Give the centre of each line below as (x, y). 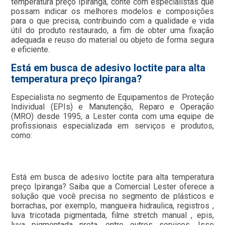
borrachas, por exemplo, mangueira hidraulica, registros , (113, 206)
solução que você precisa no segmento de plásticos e (113, 196)
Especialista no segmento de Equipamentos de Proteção (113, 97)
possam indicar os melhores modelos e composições (113, 12)
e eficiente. (31, 50)
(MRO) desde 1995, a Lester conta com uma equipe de (113, 117)
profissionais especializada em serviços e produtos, (113, 126)
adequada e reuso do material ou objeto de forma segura (113, 40)
